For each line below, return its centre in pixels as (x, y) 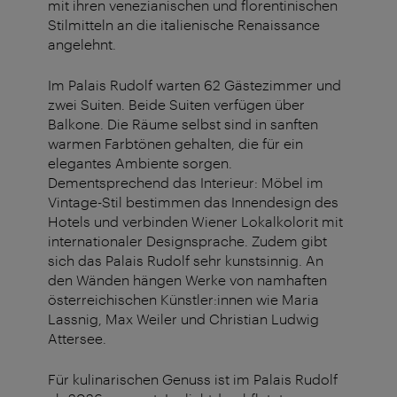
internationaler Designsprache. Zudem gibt (187, 241)
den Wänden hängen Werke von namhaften (187, 280)
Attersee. (77, 339)
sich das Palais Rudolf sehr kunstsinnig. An (186, 261)
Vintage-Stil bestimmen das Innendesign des (193, 202)
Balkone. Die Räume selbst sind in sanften (183, 124)
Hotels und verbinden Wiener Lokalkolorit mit (195, 222)
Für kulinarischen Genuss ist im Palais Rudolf (193, 379)
